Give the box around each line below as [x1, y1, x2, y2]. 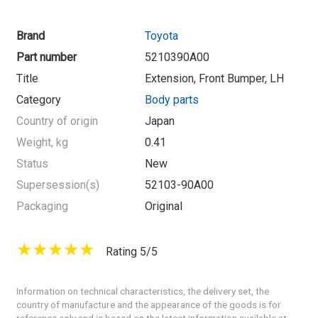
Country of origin [16, 114, 98, 128]
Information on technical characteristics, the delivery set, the [16, 285, 269, 297]
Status [16, 157, 48, 170]
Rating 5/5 [106, 245, 158, 258]
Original [145, 199, 182, 213]
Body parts [145, 93, 199, 106]
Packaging [16, 199, 68, 213]
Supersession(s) [16, 178, 99, 192]
